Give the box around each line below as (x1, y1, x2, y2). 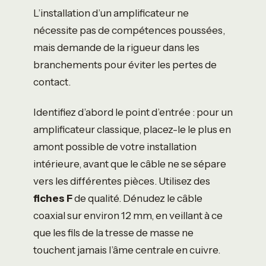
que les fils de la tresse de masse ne (33, 226, 194, 239)
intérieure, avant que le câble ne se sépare (33, 157, 226, 170)
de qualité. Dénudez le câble (72, 191, 202, 204)
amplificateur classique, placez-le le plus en (33, 122, 231, 135)
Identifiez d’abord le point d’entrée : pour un (33, 105, 233, 118)
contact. (33, 75, 71, 88)
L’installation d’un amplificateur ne (33, 6, 189, 19)
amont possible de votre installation (33, 140, 197, 153)
